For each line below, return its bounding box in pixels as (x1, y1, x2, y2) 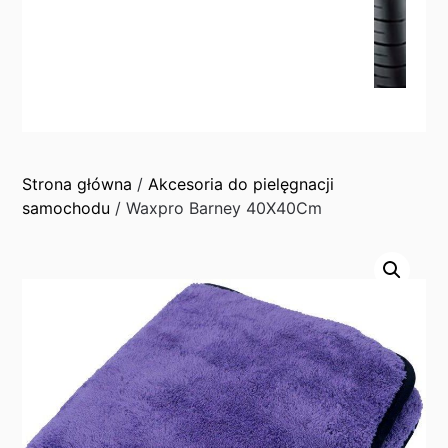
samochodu (22, 198, 111, 218)
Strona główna (22, 174, 133, 194)
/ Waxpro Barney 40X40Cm (110, 198, 323, 218)
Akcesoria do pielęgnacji (148, 174, 335, 194)
